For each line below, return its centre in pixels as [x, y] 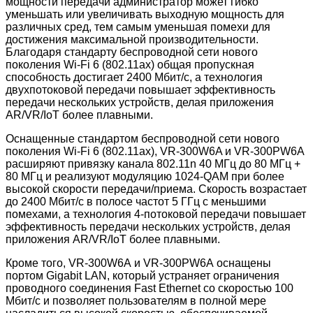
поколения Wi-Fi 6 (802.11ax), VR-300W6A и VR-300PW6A [155, 151]
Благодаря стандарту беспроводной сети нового [132, 52]
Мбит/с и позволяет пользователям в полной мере [136, 300]
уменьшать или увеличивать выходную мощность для [145, 14]
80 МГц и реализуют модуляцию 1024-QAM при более [145, 176]
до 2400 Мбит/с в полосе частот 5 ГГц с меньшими [136, 201]
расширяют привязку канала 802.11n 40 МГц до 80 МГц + [153, 163]
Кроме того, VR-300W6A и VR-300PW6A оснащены [138, 263]
